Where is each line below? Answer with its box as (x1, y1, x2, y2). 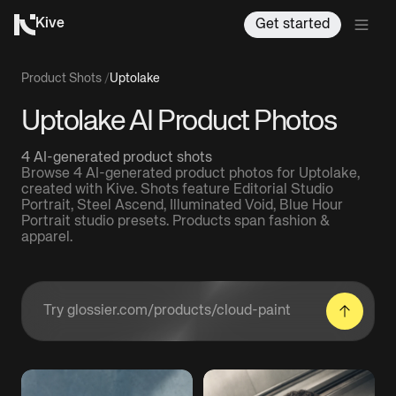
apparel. (21, 231, 72, 245)
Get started (255, 17, 330, 32)
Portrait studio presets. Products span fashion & (21, 215, 330, 229)
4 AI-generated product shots (21, 151, 212, 165)
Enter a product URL (42, 310, 174, 325)
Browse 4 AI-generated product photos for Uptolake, (21, 167, 360, 181)
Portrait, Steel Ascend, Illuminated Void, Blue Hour (21, 199, 343, 213)
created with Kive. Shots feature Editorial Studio (21, 183, 333, 197)
